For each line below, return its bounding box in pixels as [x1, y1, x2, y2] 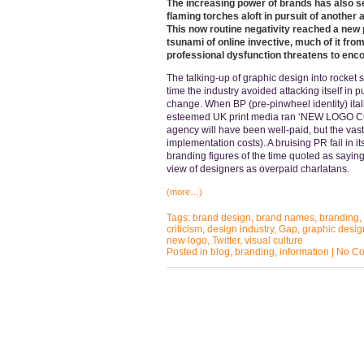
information [279, 246, 329, 258]
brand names [255, 212, 314, 223]
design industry [206, 223, 274, 235]
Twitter [211, 235, 240, 246]
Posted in [166, 246, 210, 258]
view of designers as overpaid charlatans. [166, 163, 349, 175]
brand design [192, 212, 251, 223]
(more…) [166, 187, 202, 197]
